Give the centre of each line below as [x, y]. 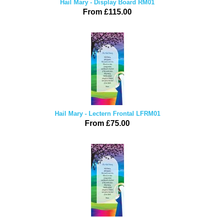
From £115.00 [107, 12]
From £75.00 [107, 123]
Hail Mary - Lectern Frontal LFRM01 [107, 114]
